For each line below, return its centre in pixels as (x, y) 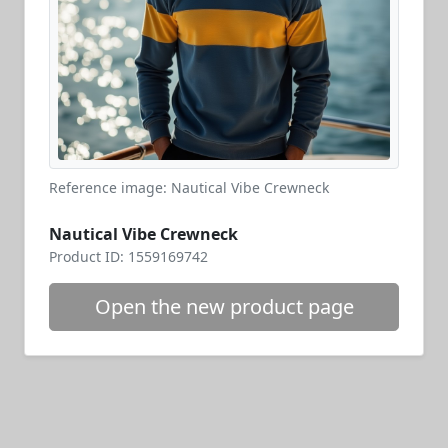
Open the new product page (224, 306)
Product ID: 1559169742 (128, 256)
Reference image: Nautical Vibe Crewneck (189, 187)
